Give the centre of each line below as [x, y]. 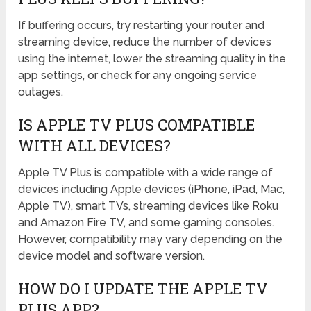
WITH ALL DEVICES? [95, 146]
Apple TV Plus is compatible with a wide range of [146, 173]
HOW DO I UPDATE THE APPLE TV [143, 289]
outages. [41, 92]
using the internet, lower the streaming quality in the [152, 59]
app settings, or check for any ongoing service [138, 76]
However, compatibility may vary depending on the [151, 239]
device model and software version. [112, 256]
